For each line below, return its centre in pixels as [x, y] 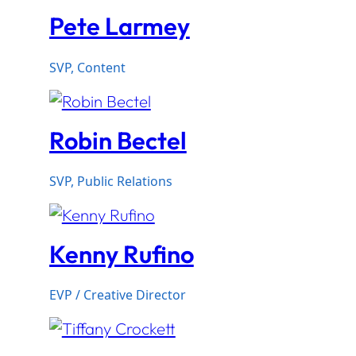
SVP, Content [87, 67]
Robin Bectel [118, 140]
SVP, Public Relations [110, 181]
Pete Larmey [119, 26]
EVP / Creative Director [117, 295]
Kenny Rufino [121, 253]
